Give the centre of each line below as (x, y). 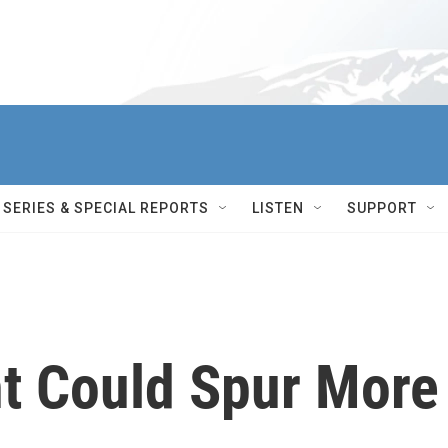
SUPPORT (382, 208)
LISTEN (278, 208)
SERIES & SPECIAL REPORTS (106, 208)
